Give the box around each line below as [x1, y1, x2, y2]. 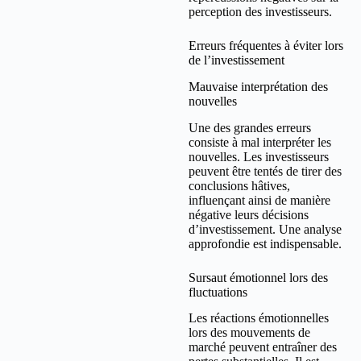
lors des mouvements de [189, 326, 310, 340]
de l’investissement [189, 53, 284, 68]
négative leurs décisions [189, 207, 309, 222]
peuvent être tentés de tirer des [189, 164, 342, 178]
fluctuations [189, 284, 247, 299]
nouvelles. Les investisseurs [189, 149, 329, 164]
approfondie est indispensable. [189, 236, 342, 251]
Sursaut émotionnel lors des [189, 270, 328, 284]
